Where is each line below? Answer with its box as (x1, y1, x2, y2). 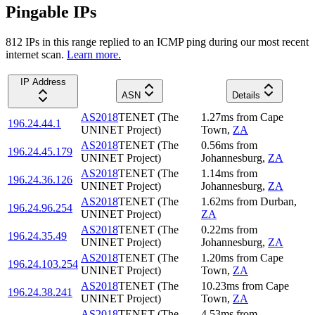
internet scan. (6, 48, 64, 60)
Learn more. (67, 48, 121, 60)
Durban (260, 195, 294, 207)
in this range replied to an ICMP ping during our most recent (39, 35, 309, 48)
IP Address (20, 76, 66, 87)
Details (231, 89, 260, 101)
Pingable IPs (6, 3, 96, 22)
